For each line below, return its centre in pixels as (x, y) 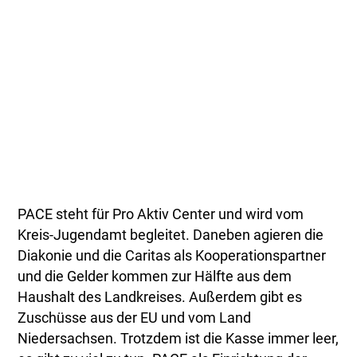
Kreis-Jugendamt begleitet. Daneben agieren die (171, 235)
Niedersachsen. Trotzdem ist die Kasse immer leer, (178, 339)
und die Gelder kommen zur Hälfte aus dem (155, 277)
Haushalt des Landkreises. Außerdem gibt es (160, 298)
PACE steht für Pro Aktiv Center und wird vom (161, 215)
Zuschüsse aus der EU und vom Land (135, 318)
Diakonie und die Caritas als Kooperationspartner (172, 256)
